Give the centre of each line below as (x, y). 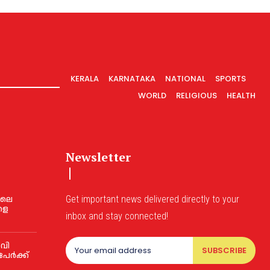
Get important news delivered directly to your (153, 199)
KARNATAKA (132, 79)
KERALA (85, 79)
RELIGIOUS (196, 96)
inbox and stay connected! (117, 216)
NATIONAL (185, 79)
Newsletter (99, 157)
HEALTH (241, 96)
